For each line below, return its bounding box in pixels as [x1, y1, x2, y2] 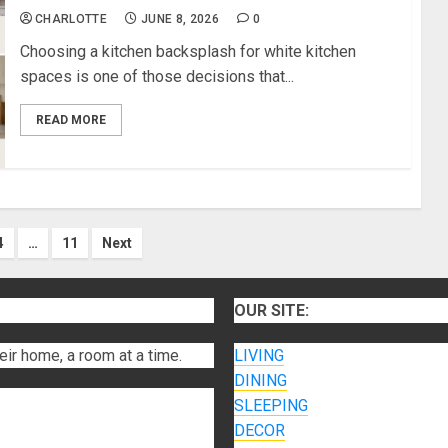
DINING [234, 371, 287, 391]
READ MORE [35, 113, 106, 128]
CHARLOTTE [34, 12, 108, 27]
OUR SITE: [234, 301, 309, 321]
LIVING [234, 346, 284, 366]
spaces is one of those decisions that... [19, 67, 294, 87]
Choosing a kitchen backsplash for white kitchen [19, 42, 356, 62]
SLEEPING [234, 396, 308, 416]
